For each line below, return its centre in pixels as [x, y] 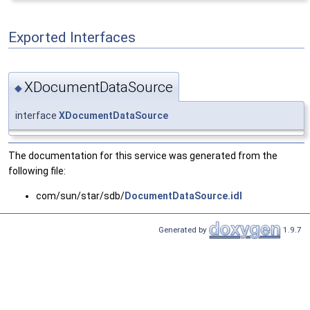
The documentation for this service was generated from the [143, 156]
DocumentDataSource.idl [183, 196]
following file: [37, 171]
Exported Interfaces [72, 37]
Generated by [184, 229]
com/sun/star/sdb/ [80, 196]
